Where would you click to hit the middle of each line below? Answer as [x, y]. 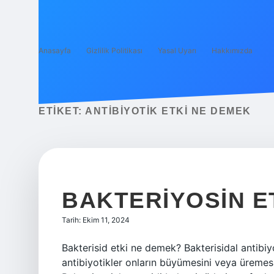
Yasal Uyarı [177, 50]
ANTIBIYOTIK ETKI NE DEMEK [168, 111]
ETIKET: [62, 111]
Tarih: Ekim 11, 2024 [96, 220]
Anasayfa [55, 50]
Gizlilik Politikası [114, 50]
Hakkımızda [232, 50]
